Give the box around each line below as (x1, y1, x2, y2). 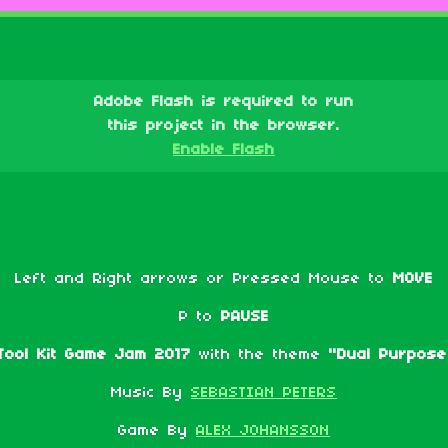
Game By (118, 423, 196, 439)
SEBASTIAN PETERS (191, 385, 337, 401)
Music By (111, 385, 183, 401)
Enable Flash (173, 142, 275, 158)
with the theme (191, 347, 329, 363)
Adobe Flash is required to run (94, 94, 354, 110)
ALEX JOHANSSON (196, 423, 330, 439)
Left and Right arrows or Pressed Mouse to (15, 271, 393, 287)
